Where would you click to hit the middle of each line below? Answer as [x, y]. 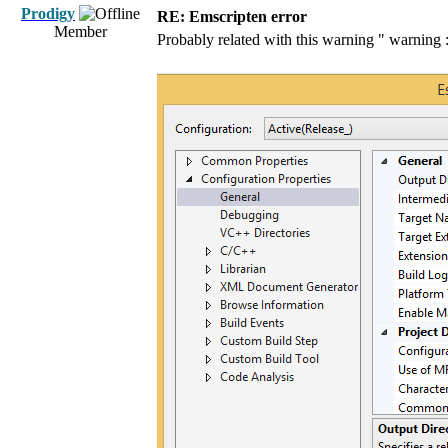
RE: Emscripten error [232, 16]
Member [80, 31]
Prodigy [48, 13]
